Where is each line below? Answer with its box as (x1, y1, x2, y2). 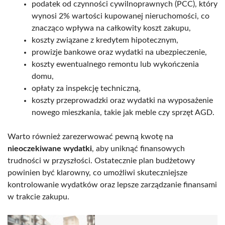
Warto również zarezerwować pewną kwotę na (8, 132, 173, 141)
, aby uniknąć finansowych (92, 144, 185, 153)
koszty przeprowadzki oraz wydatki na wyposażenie (32, 96, 213, 104)
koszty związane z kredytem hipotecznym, (32, 36, 178, 44)
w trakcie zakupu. (8, 192, 69, 201)
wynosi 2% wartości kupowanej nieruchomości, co (32, 12, 209, 20)
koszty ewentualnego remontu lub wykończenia (32, 60, 199, 68)
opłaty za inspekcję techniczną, (32, 84, 141, 92)
